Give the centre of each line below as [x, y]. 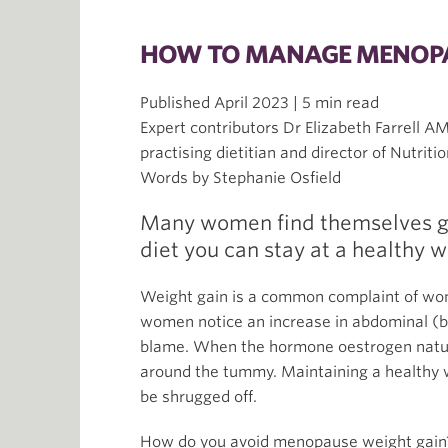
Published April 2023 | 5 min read [259, 103]
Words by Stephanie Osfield [240, 178]
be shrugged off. [198, 397]
